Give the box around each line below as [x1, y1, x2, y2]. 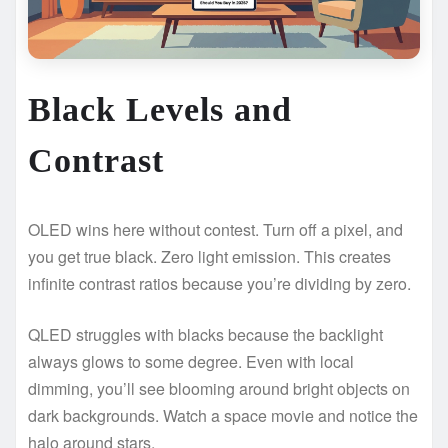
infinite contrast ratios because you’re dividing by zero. [28, 271, 411, 295]
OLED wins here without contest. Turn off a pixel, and [28, 217, 403, 241]
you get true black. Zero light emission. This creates [28, 244, 391, 268]
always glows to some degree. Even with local [28, 349, 354, 373]
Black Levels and [28, 90, 292, 128]
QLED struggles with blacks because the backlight [28, 322, 383, 346]
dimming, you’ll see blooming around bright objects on [28, 376, 410, 400]
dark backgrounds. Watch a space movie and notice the [28, 403, 418, 427]
